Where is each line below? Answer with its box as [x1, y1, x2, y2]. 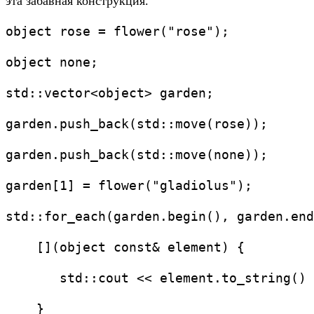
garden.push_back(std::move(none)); [6, 147, 268, 163]
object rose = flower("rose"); [6, 24, 229, 39]
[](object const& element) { [6, 240, 245, 255]
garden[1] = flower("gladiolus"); [6, 178, 252, 193]
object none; [6, 55, 98, 70]
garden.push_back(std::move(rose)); [6, 116, 268, 132]
